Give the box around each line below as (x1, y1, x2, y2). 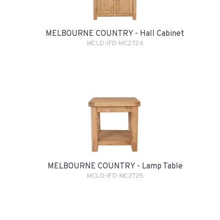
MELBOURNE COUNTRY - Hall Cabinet (46, 28, 184, 39)
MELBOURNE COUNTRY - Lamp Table (47, 161, 183, 171)
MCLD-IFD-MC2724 (86, 39, 144, 48)
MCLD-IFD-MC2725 (86, 171, 143, 180)
